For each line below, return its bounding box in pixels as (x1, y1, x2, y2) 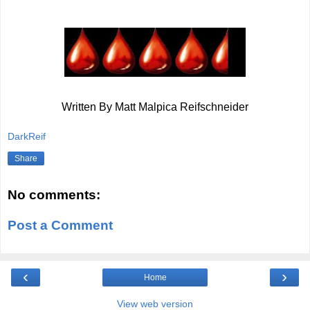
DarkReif (8, 131, 46, 143)
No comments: (8, 188, 100, 203)
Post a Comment (8, 217, 113, 232)
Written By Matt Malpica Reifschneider (62, 100, 248, 113)
